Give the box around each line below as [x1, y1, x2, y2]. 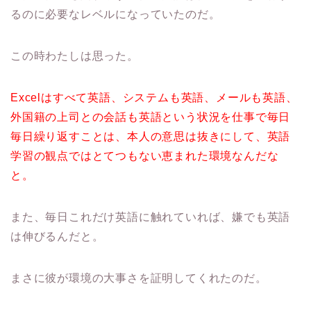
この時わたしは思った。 [10, 50, 139, 62]
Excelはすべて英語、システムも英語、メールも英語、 [10, 92, 298, 104]
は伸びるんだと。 [10, 230, 104, 243]
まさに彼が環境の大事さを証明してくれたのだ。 [10, 272, 267, 285]
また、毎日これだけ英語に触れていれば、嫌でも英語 [10, 211, 291, 224]
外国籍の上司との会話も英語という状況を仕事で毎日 [10, 111, 291, 124]
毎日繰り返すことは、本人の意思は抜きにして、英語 [10, 131, 291, 143]
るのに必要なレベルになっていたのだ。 [10, 8, 221, 21]
